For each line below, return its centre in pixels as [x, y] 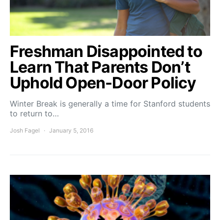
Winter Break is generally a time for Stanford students [110, 103]
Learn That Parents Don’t [100, 67]
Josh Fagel [25, 130]
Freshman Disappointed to [106, 51]
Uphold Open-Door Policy [103, 82]
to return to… [34, 113]
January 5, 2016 [71, 130]
